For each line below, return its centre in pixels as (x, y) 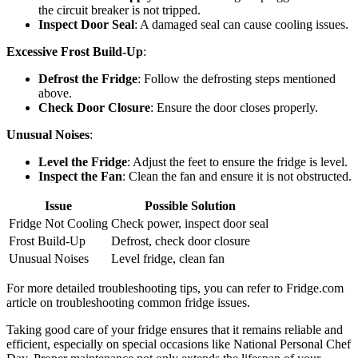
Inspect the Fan (80, 176)
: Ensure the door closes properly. (234, 107)
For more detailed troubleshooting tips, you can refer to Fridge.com (175, 288)
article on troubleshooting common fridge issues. (128, 302)
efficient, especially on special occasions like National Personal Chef (179, 344)
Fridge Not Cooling (58, 223)
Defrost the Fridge (88, 78)
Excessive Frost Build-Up (75, 51)
